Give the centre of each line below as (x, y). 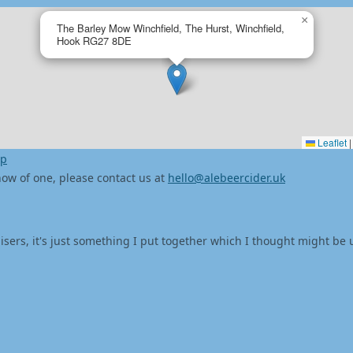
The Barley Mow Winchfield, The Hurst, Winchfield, (171, 28)
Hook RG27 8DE (94, 41)
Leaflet (331, 142)
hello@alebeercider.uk (227, 178)
